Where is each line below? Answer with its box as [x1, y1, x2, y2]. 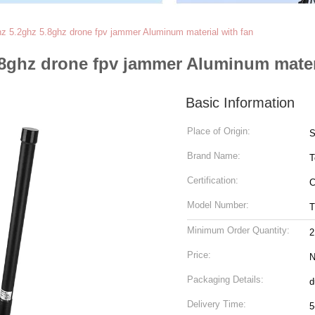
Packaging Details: [187, 274, 264, 285]
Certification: [187, 175, 238, 186]
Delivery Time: [187, 299, 246, 309]
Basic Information [186, 95, 295, 110]
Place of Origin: [187, 126, 250, 136]
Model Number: [187, 200, 249, 210]
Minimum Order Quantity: [187, 225, 290, 236]
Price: [187, 250, 211, 260]
